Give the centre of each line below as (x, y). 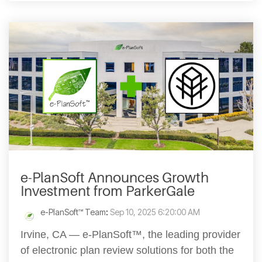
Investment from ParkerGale (108, 191)
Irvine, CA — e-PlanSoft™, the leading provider (130, 234)
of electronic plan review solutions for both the (127, 250)
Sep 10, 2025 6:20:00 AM (155, 212)
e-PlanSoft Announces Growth (115, 177)
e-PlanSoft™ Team (73, 212)
